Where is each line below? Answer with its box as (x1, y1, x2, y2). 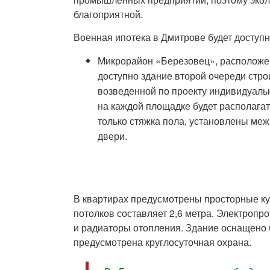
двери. (98, 129, 127, 143)
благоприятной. (74, 7, 143, 21)
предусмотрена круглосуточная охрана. (74, 235, 251, 249)
